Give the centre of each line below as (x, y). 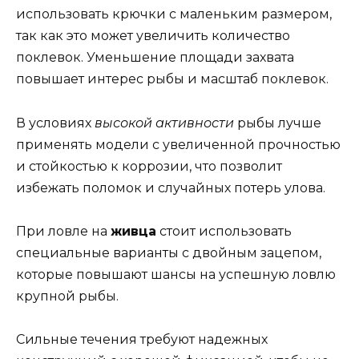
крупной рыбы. (67, 296)
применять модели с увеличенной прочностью (178, 144)
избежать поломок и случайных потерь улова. (171, 188)
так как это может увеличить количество (153, 36)
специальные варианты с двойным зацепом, (169, 252)
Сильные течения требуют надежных (142, 339)
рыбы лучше (278, 123)
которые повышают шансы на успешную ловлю (176, 274)
